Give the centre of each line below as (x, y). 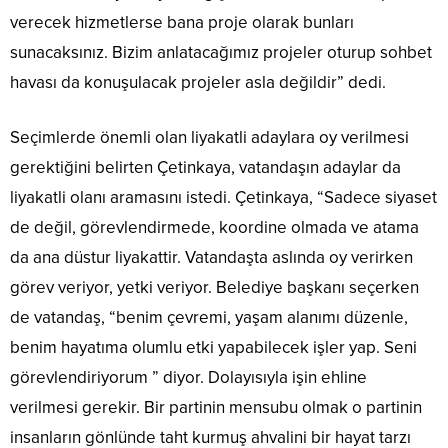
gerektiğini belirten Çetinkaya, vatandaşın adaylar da (205, 168)
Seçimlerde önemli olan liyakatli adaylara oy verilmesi (209, 138)
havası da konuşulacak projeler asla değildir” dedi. (198, 83)
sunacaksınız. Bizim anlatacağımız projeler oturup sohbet (221, 53)
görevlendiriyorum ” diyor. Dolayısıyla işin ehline (188, 378)
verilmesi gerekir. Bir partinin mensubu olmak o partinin (216, 408)
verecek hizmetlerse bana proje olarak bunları (182, 23)
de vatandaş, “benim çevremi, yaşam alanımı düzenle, (209, 318)
